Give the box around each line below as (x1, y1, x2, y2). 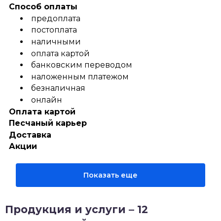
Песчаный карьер (9, 118, 87, 128)
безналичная (31, 83, 85, 93)
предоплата (31, 13, 80, 23)
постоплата (31, 25, 77, 35)
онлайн (31, 95, 62, 105)
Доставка (9, 130, 51, 140)
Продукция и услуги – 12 (5, 203, 148, 216)
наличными (31, 37, 81, 46)
